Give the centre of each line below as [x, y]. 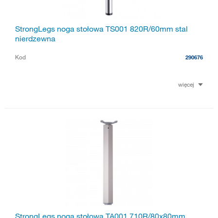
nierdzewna [35, 38]
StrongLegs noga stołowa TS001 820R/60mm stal [101, 28]
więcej [186, 84]
